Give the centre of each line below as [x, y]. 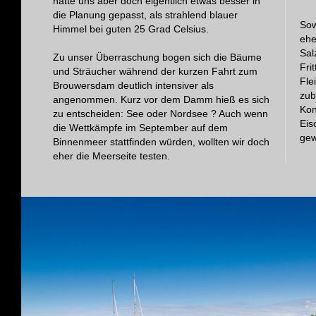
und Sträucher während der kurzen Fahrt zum [155, 71]
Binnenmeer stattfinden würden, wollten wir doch [161, 141]
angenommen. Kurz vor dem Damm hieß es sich [161, 99]
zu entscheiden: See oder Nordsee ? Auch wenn [160, 113]
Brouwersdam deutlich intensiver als [133, 85]
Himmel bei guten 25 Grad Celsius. [130, 29]
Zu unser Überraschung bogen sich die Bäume [157, 57]
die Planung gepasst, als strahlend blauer [145, 14]
